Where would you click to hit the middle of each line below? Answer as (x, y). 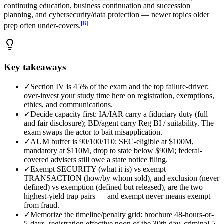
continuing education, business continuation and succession (97, 5)
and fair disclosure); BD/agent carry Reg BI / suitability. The (119, 123)
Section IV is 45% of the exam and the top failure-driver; (120, 87)
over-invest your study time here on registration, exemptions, (119, 96)
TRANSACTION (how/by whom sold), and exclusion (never (122, 178)
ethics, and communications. (68, 105)
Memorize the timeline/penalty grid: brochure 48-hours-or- (122, 215)
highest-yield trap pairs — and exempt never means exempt (117, 196)
